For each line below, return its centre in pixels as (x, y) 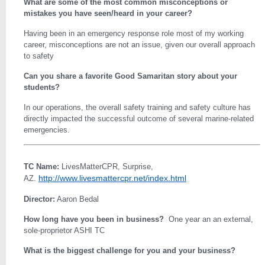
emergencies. (47, 130)
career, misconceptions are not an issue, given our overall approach (139, 45)
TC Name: (41, 167)
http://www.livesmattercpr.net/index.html (112, 178)
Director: (39, 199)
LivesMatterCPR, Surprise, (106, 167)
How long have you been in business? (96, 219)
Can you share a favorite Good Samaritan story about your (130, 76)
